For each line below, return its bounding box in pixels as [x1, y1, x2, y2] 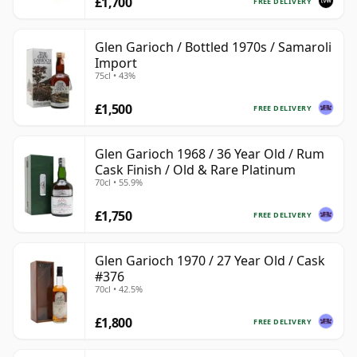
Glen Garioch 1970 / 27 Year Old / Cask [95, 252, 325, 270]
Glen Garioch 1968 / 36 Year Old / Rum [95, 145, 324, 163]
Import [95, 54, 137, 73]
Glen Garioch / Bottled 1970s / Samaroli [95, 38, 331, 57]
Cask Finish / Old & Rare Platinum [95, 161, 296, 179]
